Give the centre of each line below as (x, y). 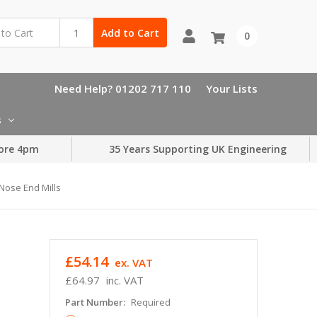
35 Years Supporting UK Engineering (198, 149)
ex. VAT (133, 262)
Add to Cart (130, 33)
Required (150, 302)
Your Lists (232, 88)
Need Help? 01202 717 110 (123, 88)
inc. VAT (125, 280)
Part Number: (96, 302)
